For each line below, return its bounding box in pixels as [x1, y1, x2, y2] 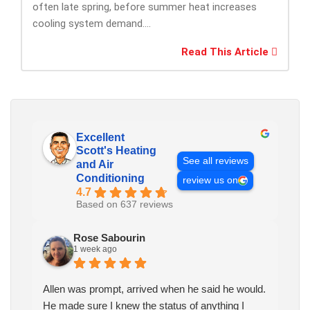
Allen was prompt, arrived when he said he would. [43, 283, 266, 295]
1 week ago [73, 244, 117, 255]
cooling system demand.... [33, 17, 151, 30]
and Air [76, 158, 113, 171]
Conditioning [76, 172, 145, 185]
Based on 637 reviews [76, 199, 173, 210]
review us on [183, 174, 239, 185]
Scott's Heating [76, 145, 156, 157]
